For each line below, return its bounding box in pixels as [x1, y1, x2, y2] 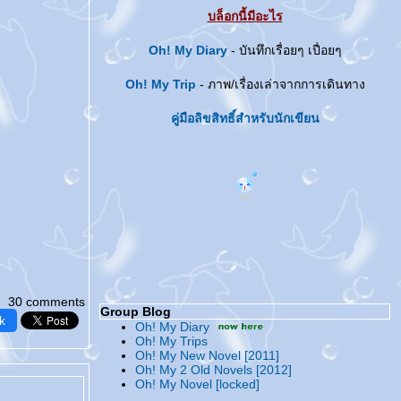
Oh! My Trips [135, 334, 208, 348]
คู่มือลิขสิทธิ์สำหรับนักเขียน [170, 111, 320, 125]
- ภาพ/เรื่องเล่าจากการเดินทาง [195, 77, 365, 91]
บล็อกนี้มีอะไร [207, 9, 283, 23]
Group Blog [100, 304, 171, 319]
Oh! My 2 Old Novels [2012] [135, 363, 292, 377]
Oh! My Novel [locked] [135, 377, 260, 391]
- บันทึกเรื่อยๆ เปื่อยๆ [226, 43, 342, 57]
